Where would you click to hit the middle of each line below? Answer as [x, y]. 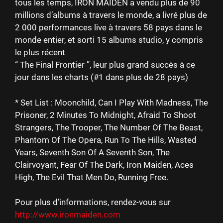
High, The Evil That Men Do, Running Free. [92, 177]
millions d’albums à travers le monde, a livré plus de [111, 15]
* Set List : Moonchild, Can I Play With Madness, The [111, 102]
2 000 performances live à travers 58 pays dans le [109, 28]
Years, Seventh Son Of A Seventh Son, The [92, 152]
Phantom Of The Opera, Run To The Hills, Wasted [106, 140]
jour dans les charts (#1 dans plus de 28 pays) [102, 77]
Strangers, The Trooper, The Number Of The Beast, [109, 127]
